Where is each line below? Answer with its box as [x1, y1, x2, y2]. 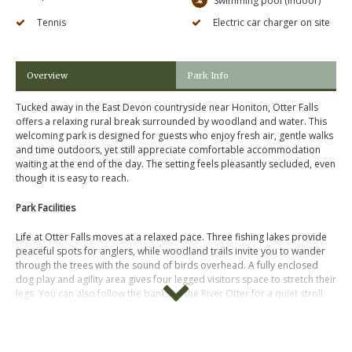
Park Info [187, 69, 229, 81]
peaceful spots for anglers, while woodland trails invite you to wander [16, 244, 325, 258]
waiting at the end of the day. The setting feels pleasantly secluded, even [16, 157, 335, 171]
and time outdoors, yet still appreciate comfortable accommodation [16, 143, 321, 157]
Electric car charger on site [213, 16, 330, 30]
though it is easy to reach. [16, 171, 129, 185]
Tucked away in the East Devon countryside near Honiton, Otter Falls [16, 101, 318, 115]
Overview [27, 69, 68, 81]
